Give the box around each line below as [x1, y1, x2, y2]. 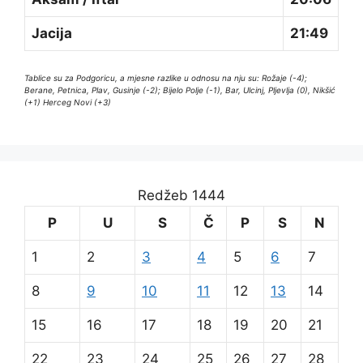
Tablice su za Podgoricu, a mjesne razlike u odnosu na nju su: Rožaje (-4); [24, 72, 307, 83]
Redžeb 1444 [138, 186, 225, 203]
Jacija [32, 25, 72, 42]
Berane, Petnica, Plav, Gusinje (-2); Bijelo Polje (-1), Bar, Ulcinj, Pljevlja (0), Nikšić [24, 84, 335, 95]
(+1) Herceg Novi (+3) [24, 96, 111, 107]
